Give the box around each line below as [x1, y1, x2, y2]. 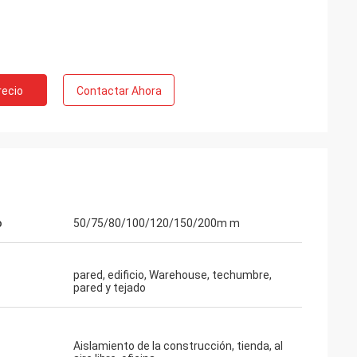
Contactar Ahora [76, 84, 162, 97]
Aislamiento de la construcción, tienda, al [73, 339, 283, 352]
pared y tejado [73, 281, 146, 294]
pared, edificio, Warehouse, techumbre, [73, 269, 272, 281]
